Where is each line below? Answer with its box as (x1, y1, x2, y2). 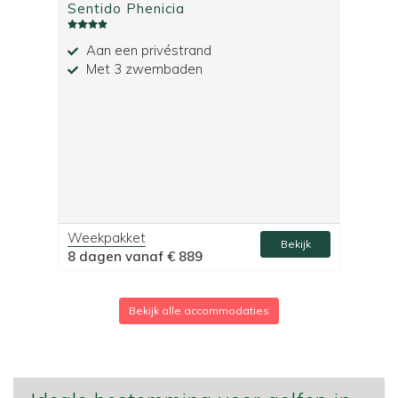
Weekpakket (68, 229, 146, 247)
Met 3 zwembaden (83, 60, 203, 78)
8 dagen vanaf (68, 248, 167, 266)
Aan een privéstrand (83, 42, 211, 60)
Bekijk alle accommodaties (129, 304, 269, 318)
